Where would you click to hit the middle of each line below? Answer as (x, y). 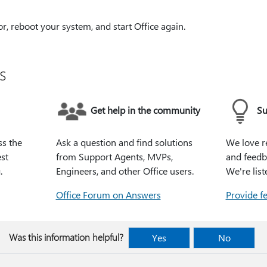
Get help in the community (145, 110)
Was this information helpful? (66, 237)
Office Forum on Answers (108, 195)
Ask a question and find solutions (124, 142)
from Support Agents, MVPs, (114, 156)
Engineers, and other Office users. (125, 171)
